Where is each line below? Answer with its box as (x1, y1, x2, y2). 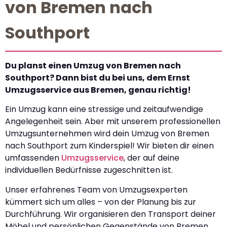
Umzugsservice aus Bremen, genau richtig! (5, 84, 191, 96)
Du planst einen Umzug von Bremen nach (5, 59, 181, 71)
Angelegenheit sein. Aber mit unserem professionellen (5, 116, 220, 128)
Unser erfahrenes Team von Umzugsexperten (5, 183, 187, 196)
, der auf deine (124, 152, 179, 164)
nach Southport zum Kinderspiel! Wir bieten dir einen (5, 140, 214, 152)
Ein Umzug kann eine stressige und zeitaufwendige (5, 103, 203, 116)
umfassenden (5, 152, 61, 164)
